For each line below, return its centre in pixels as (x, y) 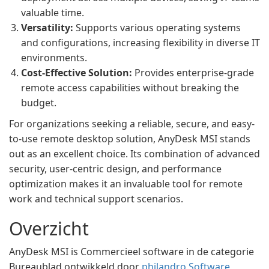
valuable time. (53, 13)
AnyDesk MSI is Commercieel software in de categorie (131, 252)
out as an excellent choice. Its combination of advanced (134, 154)
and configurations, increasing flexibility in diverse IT (141, 43)
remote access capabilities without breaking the (130, 88)
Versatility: (47, 28)
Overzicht (49, 228)
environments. (54, 58)
